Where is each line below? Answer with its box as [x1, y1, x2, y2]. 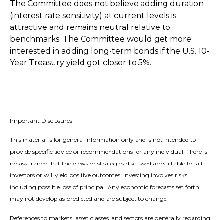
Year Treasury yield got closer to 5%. [10, 57, 151, 67]
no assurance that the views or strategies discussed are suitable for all [10, 159, 202, 167]
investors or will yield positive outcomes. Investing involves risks [10, 171, 187, 179]
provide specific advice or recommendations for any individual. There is [10, 147, 207, 155]
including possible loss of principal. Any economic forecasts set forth [10, 183, 199, 191]
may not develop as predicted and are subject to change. [10, 194, 168, 202]
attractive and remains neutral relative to [10, 22, 170, 32]
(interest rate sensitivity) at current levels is [10, 10, 176, 20]
